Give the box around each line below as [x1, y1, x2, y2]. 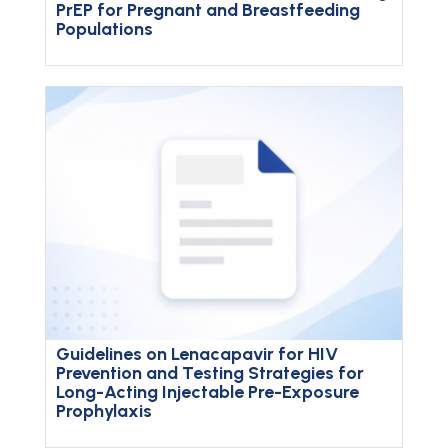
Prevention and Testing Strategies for [55, 362, 364, 385]
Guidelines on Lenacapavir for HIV [55, 343, 338, 366]
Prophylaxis [55, 400, 152, 423]
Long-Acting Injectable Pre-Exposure [55, 381, 359, 404]
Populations [55, 18, 153, 41]
